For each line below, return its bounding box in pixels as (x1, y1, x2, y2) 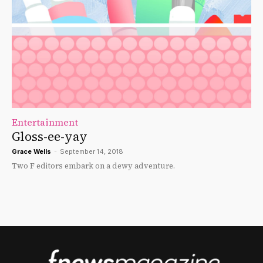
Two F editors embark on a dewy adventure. (12, 161, 175, 171)
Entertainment (12, 116, 78, 129)
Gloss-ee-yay (12, 128, 87, 146)
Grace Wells (12, 147, 51, 156)
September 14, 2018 (60, 147, 123, 156)
